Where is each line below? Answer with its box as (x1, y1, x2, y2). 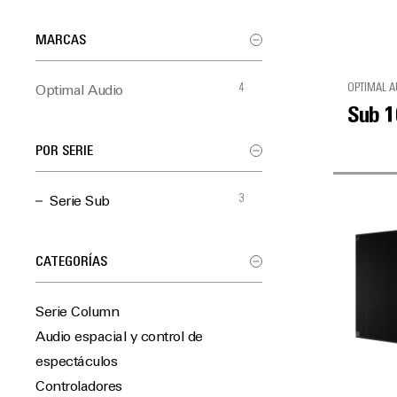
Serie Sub (50, 195, 110, 209)
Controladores (35, 380, 122, 394)
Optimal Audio (35, 84, 123, 98)
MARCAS (35, 34, 86, 48)
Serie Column (35, 306, 119, 320)
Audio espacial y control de (35, 331, 203, 345)
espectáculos (35, 355, 117, 370)
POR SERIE (35, 144, 93, 159)
